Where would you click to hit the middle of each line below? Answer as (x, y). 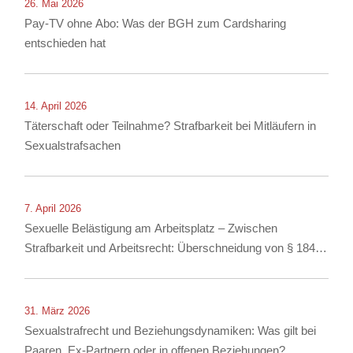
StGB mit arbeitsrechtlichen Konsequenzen (136, 268)
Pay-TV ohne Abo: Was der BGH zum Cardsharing (156, 24)
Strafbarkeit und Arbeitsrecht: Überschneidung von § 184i (171, 248)
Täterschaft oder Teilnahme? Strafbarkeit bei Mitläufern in (171, 126)
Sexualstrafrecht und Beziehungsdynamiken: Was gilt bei (171, 331)
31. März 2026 (58, 311)
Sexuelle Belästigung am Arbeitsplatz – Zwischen (151, 229)
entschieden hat (65, 43)
